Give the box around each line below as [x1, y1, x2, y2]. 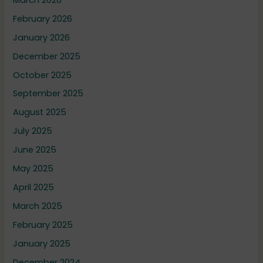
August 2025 [13, 106, 67, 119]
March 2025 [13, 200, 63, 213]
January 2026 [13, 31, 70, 43]
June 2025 [13, 144, 57, 156]
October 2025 [13, 69, 72, 81]
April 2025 [13, 181, 55, 194]
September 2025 [13, 87, 84, 100]
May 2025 [13, 163, 54, 175]
